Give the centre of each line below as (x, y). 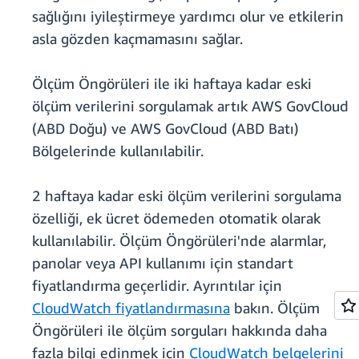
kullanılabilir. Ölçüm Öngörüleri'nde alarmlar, (179, 241)
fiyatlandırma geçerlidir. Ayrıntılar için (157, 286)
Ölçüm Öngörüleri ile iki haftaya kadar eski (172, 84)
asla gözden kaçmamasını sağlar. (137, 39)
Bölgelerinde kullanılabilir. (118, 151)
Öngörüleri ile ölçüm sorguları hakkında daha (179, 331)
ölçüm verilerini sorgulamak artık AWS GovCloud (190, 106)
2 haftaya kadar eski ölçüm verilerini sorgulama (187, 196)
